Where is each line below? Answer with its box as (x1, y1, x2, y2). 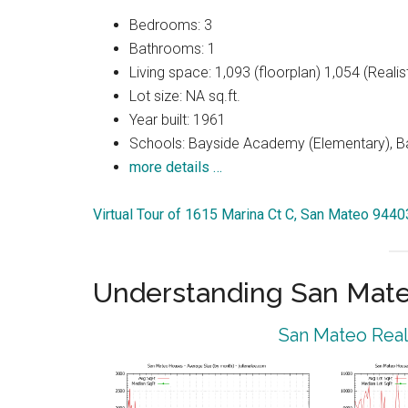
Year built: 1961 (129, 111, 226, 128)
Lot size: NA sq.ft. (129, 87, 240, 105)
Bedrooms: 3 (129, 16, 212, 34)
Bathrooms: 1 (129, 40, 216, 57)
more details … (129, 158, 222, 176)
